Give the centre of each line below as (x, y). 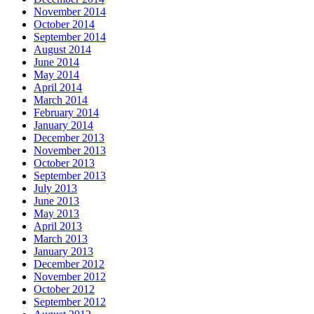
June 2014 (56, 62)
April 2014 (58, 87)
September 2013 (70, 175)
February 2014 (66, 112)
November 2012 (70, 276)
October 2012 (64, 289)
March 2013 (61, 238)
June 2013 (56, 200)
